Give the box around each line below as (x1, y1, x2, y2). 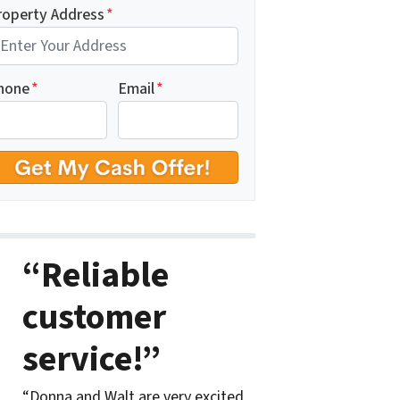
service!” (21, 334, 161, 386)
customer (21, 292, 166, 344)
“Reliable (21, 250, 169, 302)
